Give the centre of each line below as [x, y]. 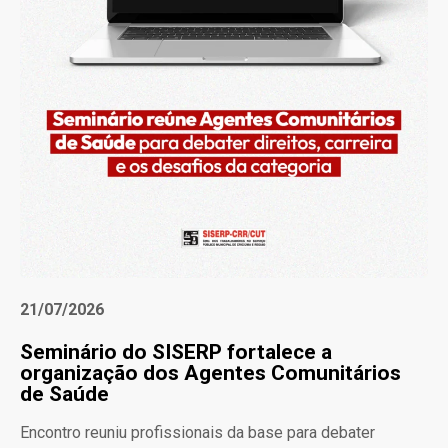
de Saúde [64, 394]
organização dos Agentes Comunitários [210, 373]
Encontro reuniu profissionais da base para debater [197, 433]
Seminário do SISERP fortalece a [176, 352]
